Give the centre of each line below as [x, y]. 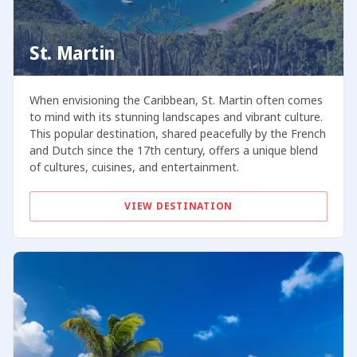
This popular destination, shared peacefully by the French [177, 134]
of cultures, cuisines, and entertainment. [134, 167]
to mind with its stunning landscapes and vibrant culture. [176, 117]
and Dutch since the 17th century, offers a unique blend [173, 151]
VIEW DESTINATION [178, 206]
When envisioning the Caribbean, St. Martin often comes [176, 100]
